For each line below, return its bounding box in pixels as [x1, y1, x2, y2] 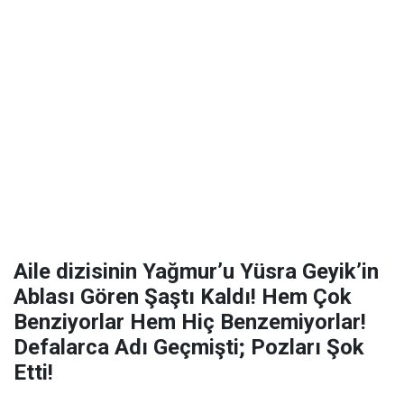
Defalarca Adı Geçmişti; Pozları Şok [14, 335, 364, 360]
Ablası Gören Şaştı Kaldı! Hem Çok [14, 284, 352, 309]
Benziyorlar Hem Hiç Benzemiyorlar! [14, 309, 366, 335]
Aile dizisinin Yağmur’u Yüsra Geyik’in [14, 259, 379, 284]
